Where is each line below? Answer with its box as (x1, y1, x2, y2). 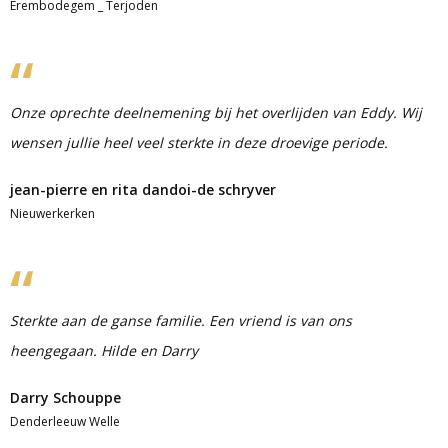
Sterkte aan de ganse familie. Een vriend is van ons (10, 311, 352, 330)
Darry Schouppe (10, 388, 121, 407)
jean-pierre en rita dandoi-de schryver (10, 180, 276, 199)
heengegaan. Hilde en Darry (10, 341, 198, 360)
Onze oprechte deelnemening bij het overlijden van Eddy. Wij (10, 103, 422, 122)
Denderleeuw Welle (10, 413, 120, 430)
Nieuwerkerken (10, 205, 95, 222)
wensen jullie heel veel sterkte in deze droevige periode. (10, 133, 388, 152)
